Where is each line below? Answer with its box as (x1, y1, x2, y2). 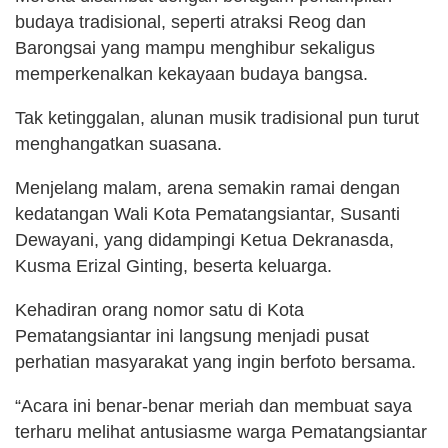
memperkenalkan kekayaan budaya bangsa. (15, 63, 368, 84)
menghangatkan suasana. (15, 133, 222, 154)
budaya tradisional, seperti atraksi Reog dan (15, 11, 366, 32)
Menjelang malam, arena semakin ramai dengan (15, 177, 400, 198)
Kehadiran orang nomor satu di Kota (15, 299, 304, 320)
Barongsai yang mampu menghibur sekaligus (15, 37, 375, 58)
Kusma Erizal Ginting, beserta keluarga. (15, 255, 332, 276)
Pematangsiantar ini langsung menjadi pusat (15, 325, 369, 346)
